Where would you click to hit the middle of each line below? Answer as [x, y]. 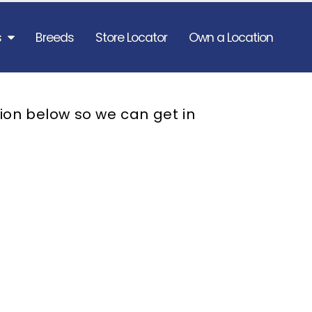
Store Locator [131, 38]
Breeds [55, 38]
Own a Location [231, 38]
